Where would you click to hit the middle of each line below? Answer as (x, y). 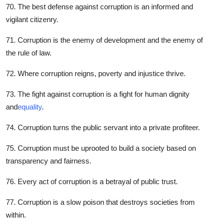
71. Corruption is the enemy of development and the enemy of (104, 40)
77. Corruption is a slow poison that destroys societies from (100, 202)
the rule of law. (29, 53)
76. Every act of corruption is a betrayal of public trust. (92, 182)
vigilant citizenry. (32, 20)
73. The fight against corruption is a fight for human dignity (98, 94)
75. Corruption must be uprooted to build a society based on (101, 148)
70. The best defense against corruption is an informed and (99, 7)
